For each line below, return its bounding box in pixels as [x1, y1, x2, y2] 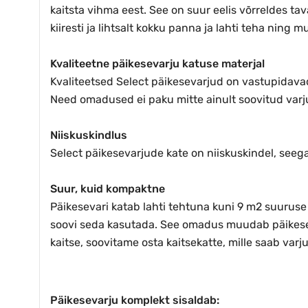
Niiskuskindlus [50, 128, 127, 142]
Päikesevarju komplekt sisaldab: [50, 293, 219, 307]
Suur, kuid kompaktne [50, 181, 165, 195]
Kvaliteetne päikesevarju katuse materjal [50, 56, 265, 70]
